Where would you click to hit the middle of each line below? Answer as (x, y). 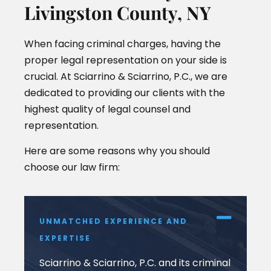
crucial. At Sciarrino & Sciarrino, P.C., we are (126, 77)
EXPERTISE (65, 238)
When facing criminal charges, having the (122, 44)
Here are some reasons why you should (117, 151)
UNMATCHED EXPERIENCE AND (113, 221)
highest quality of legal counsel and (107, 109)
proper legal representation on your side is (126, 60)
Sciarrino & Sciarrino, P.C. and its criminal (135, 263)
